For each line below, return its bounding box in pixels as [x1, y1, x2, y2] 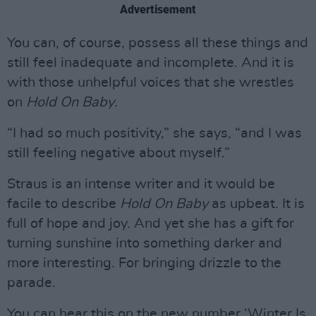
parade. [7, 276, 56, 290]
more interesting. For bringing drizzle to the [7, 256, 281, 270]
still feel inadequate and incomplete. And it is [7, 56, 294, 70]
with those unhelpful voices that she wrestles [7, 75, 294, 90]
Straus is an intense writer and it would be [7, 177, 275, 191]
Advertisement [120, 3, 196, 16]
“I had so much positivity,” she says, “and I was [7, 126, 302, 140]
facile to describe [7, 197, 120, 211]
